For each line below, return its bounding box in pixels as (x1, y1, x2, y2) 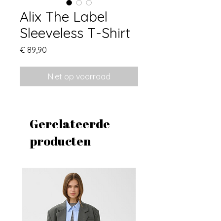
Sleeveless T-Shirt (20, 24, 130, 41)
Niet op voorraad (47, 71, 110, 81)
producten (30, 132, 91, 149)
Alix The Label (20, 7, 108, 25)
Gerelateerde (30, 115, 110, 132)
